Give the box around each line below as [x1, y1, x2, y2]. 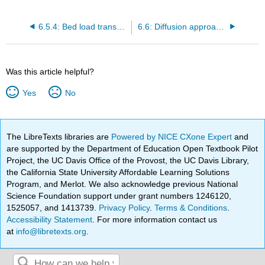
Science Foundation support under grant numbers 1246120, [7, 190, 232, 201]
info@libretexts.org [14, 226, 87, 236]
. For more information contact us [92, 214, 218, 224]
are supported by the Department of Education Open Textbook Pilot [7, 143, 258, 153]
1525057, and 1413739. [7, 202, 99, 212]
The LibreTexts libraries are [7, 131, 112, 141]
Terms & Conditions [154, 202, 228, 212]
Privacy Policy [99, 202, 150, 212]
